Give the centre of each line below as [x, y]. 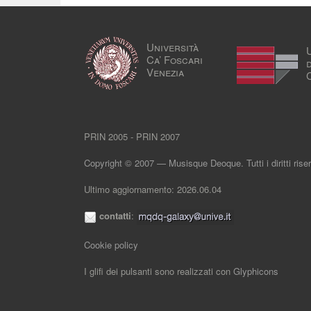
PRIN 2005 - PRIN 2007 [132, 136]
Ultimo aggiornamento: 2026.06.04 [153, 189]
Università [173, 47]
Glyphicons [256, 271]
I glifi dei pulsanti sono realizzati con [159, 271]
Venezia [165, 72]
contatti [115, 216]
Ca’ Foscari [175, 59]
